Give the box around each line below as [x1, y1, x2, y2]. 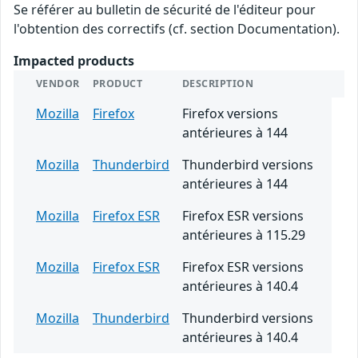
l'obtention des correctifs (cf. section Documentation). [14, 19, 340, 38]
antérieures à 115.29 [182, 225, 305, 244]
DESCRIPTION [182, 76, 254, 90]
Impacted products [14, 51, 134, 70]
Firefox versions [182, 104, 278, 122]
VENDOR [36, 76, 80, 90]
